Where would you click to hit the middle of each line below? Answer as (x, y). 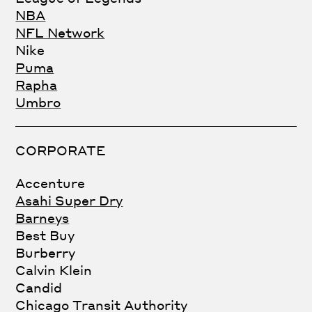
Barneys (42, 217)
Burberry (46, 252)
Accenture (50, 182)
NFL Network (60, 32)
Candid (39, 287)
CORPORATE (61, 150)
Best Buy (45, 235)
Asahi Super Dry (69, 200)
